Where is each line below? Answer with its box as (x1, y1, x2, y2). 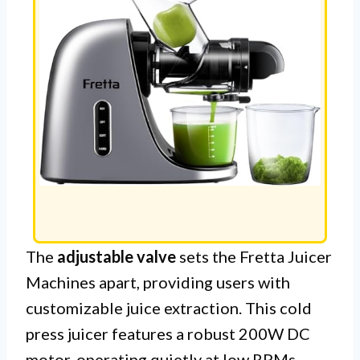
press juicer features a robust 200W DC (26, 324, 310, 344)
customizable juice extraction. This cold (26, 298, 312, 318)
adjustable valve (57, 247, 176, 267)
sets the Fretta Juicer (176, 247, 332, 267)
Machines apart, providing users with (26, 272, 290, 292)
